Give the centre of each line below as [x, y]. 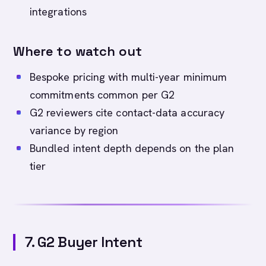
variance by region [74, 130]
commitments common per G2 [102, 95]
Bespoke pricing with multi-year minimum [129, 77]
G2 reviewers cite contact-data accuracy [127, 113]
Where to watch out [78, 51]
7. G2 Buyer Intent [84, 242]
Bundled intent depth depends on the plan [132, 148]
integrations [58, 12]
